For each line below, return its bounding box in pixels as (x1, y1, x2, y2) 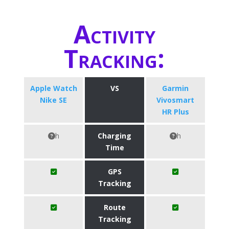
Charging (98, 131, 131, 141)
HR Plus (162, 107, 189, 117)
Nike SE (40, 95, 67, 105)
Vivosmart (156, 95, 195, 105)
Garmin (162, 83, 189, 93)
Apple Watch (30, 83, 77, 93)
